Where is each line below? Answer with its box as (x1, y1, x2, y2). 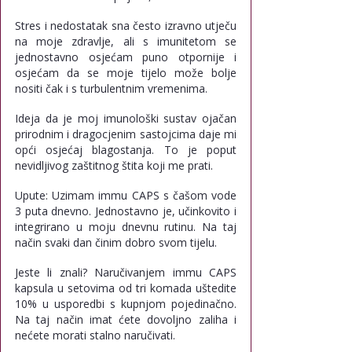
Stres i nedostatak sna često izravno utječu (15, 17, 236, 33)
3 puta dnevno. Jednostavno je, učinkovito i (15, 203, 236, 218)
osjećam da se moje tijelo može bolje (15, 64, 236, 80)
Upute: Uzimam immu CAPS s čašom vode (15, 187, 236, 203)
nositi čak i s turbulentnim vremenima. (15, 80, 207, 96)
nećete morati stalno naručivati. (15, 327, 175, 343)
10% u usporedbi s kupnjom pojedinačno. (15, 295, 236, 311)
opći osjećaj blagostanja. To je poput (15, 141, 236, 157)
